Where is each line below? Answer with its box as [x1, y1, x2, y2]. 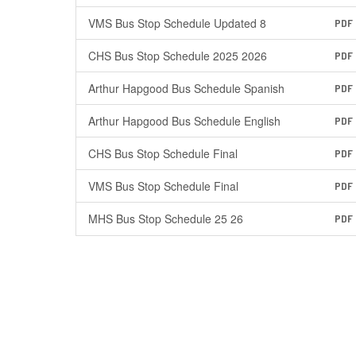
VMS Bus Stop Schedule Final [88, 178, 238, 194]
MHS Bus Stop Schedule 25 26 [88, 211, 243, 226]
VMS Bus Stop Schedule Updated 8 [88, 15, 266, 31]
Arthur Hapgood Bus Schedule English [88, 113, 281, 129]
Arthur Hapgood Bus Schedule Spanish [88, 80, 284, 96]
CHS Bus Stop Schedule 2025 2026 [88, 48, 267, 64]
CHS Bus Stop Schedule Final [88, 145, 238, 161]
